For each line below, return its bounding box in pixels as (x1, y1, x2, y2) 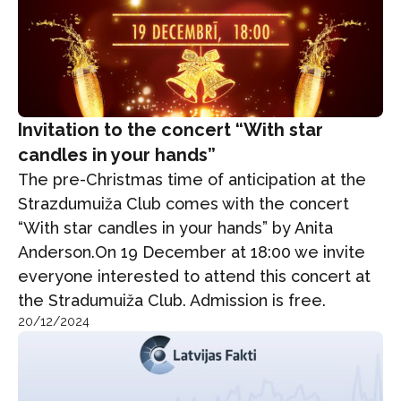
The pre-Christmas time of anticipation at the (18, 170, 366, 190)
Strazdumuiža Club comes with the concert (18, 194, 349, 214)
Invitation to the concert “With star (18, 119, 323, 141)
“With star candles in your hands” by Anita (18, 218, 333, 238)
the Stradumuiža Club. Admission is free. (18, 291, 335, 311)
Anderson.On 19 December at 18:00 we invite (18, 243, 365, 262)
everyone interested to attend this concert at (18, 267, 371, 286)
